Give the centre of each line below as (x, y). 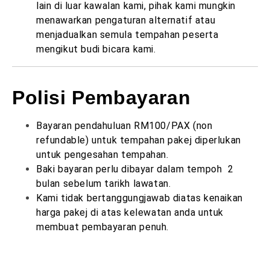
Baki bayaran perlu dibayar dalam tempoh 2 (135, 169)
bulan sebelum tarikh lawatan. (104, 184)
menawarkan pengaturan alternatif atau (126, 20)
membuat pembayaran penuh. (103, 227)
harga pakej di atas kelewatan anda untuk (130, 212)
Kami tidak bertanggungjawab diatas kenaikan (140, 198)
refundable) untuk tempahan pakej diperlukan (139, 140)
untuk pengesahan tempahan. (102, 155)
